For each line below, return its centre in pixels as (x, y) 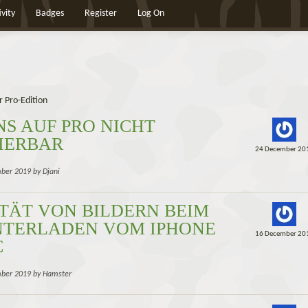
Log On (151, 13)
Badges (50, 13)
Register (101, 13)
